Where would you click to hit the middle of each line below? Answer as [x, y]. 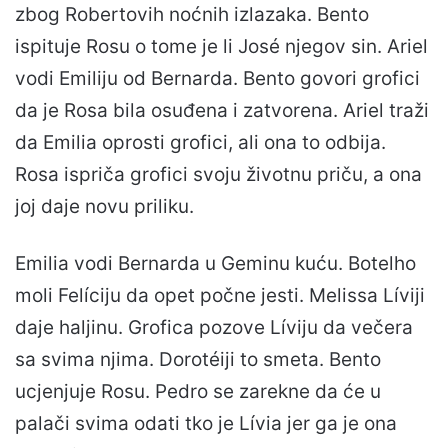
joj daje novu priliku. [104, 206]
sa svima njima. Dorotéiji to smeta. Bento [198, 359]
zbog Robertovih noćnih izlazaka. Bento [192, 14]
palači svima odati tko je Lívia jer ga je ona [206, 423]
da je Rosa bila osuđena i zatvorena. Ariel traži [222, 110]
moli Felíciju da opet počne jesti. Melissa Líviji [220, 295]
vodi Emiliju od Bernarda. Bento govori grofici [217, 78]
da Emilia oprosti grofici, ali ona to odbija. [200, 142]
